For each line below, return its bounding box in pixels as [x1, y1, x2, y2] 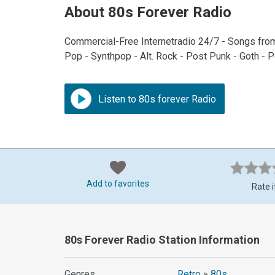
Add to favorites [87, 179, 149, 189]
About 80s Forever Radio [64, 4, 232, 21]
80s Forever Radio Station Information [64, 233, 260, 247]
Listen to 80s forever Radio [96, 93, 217, 106]
